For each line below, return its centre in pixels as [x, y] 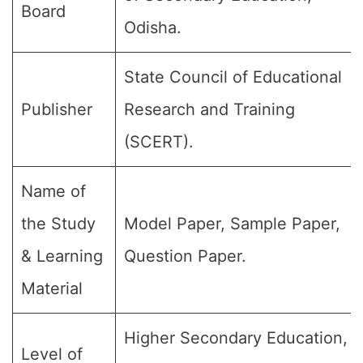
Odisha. [153, 28]
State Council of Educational [233, 77]
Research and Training [209, 109]
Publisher [57, 109]
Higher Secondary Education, [236, 338]
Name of [53, 191]
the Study [58, 224]
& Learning [62, 256]
